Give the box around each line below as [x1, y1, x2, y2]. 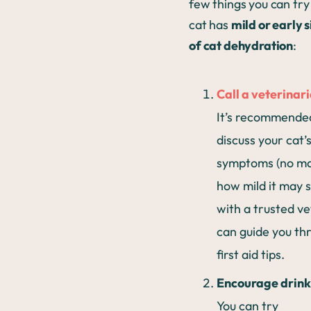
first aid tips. [217, 246, 287, 262]
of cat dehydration [189, 37, 294, 53]
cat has [189, 17, 231, 33]
